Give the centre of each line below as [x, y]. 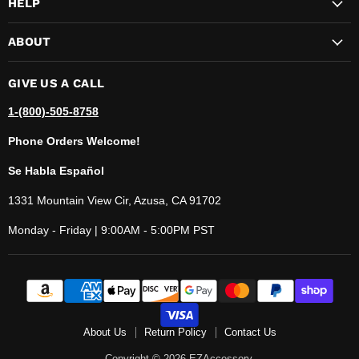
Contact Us [250, 332]
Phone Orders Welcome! [74, 141]
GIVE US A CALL [56, 83]
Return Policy [175, 332]
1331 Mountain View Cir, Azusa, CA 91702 [115, 200]
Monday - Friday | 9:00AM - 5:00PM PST [111, 230]
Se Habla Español [56, 170]
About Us [105, 332]
